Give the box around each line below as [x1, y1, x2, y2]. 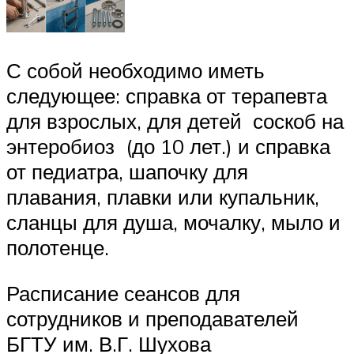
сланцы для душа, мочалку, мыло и [6, 209, 341, 235]
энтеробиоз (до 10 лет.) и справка [6, 134, 330, 160]
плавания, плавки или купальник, [6, 184, 319, 210]
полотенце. [6, 235, 109, 261]
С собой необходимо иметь [6, 58, 265, 84]
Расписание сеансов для [6, 280, 240, 306]
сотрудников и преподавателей [6, 305, 299, 331]
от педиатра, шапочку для [6, 159, 248, 185]
